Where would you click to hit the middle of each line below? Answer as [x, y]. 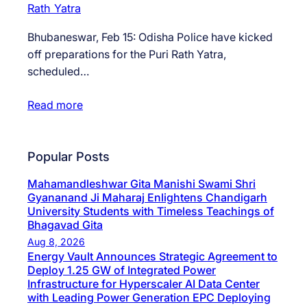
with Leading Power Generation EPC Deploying [149, 298]
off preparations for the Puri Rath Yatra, [127, 54]
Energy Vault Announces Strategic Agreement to [152, 257]
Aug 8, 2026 [56, 242]
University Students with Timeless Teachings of [151, 211]
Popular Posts [69, 156]
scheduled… [58, 71]
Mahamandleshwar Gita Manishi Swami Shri [142, 184]
